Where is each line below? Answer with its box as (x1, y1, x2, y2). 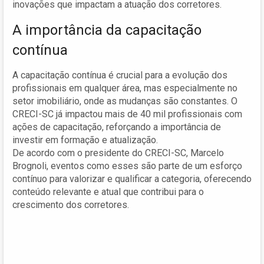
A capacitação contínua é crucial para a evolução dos (12, 70, 227, 81)
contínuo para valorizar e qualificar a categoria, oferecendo (12, 173, 252, 185)
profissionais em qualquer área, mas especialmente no (12, 82, 237, 94)
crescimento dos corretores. (12, 199, 129, 211)
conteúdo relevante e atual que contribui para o (12, 186, 204, 198)
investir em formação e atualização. (12, 134, 158, 146)
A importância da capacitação (12, 22, 202, 39)
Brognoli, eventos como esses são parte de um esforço (12, 160, 242, 172)
